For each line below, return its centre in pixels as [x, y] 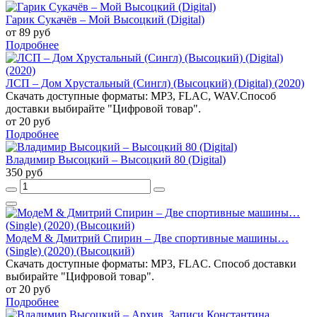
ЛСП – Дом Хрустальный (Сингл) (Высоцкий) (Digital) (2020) [155, 83]
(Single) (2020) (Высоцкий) [70, 250]
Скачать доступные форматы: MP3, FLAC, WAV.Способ [141, 96]
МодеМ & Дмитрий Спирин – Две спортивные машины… [147, 238]
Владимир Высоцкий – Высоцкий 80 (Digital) [116, 159]
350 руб [24, 172]
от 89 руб [28, 32]
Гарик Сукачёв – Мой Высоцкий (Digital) [105, 19]
